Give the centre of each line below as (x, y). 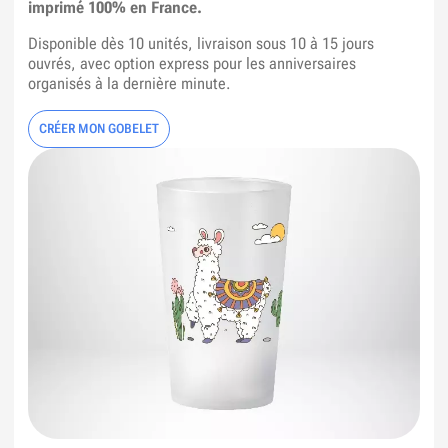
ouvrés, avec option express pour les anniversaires (192, 63)
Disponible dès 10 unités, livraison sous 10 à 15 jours (201, 43)
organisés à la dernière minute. (129, 83)
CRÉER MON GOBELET (99, 128)
